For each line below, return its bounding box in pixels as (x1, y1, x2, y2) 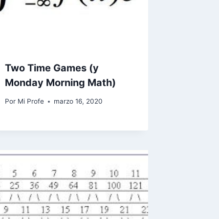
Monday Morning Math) (5, 76, 116, 88)
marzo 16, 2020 (53, 97, 103, 106)
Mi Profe (17, 97, 44, 106)
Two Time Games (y (5, 62, 99, 74)
